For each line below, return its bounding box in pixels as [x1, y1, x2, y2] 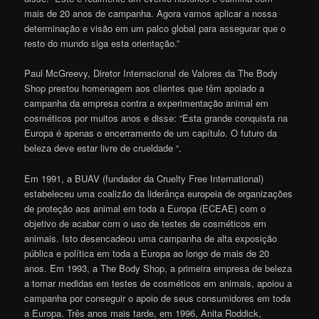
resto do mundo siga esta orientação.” [24, 36, 180, 51]
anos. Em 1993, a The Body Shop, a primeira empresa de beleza [24, 261, 293, 275]
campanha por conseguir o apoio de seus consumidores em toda [24, 291, 291, 305]
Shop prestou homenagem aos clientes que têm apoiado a [24, 81, 265, 95]
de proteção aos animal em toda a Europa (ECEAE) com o [24, 201, 266, 215]
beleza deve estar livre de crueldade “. [24, 141, 182, 155]
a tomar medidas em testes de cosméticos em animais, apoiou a [24, 276, 293, 290]
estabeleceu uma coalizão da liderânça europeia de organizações [24, 186, 293, 200]
